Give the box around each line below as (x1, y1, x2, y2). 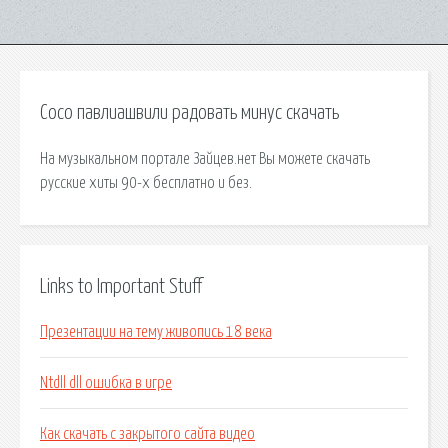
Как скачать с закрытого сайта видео (40, 426, 255, 443)
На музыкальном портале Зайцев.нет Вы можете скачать (40, 150, 370, 167)
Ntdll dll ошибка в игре (40, 375, 172, 392)
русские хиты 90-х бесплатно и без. (40, 174, 252, 191)
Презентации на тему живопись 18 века (40, 324, 272, 341)
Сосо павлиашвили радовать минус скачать (40, 103, 339, 123)
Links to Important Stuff (40, 276, 202, 297)
